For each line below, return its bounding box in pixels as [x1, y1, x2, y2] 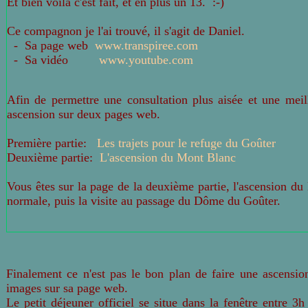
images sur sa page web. [6, 281, 128, 295]
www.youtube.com [99, 53, 193, 67]
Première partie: [7, 136, 90, 150]
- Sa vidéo [7, 53, 96, 67]
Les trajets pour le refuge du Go [97, 136, 256, 150]
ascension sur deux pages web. [7, 107, 160, 121]
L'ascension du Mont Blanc [100, 151, 236, 164]
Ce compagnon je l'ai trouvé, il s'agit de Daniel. [7, 24, 245, 38]
